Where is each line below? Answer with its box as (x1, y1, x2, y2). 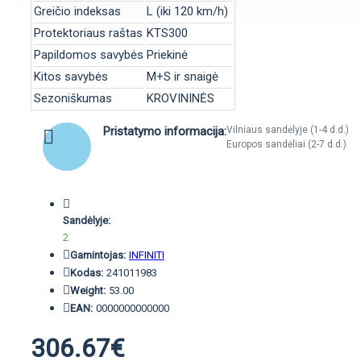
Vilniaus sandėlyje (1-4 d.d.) (226, 124, 349, 135)
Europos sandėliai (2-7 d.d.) (226, 139, 346, 150)
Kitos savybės (34, 69, 108, 84)
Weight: (70, 284, 106, 297)
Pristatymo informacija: (103, 124, 226, 139)
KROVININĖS (147, 91, 214, 106)
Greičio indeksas (34, 4, 121, 19)
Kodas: (70, 267, 103, 279)
